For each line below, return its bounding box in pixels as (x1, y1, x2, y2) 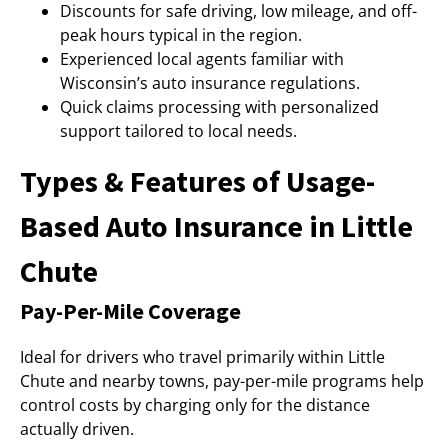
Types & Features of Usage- (20, 162, 375, 200)
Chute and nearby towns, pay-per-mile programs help (20, 370, 424, 392)
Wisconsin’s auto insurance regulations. (60, 72, 360, 94)
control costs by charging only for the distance (20, 394, 370, 416)
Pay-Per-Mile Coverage (20, 297, 241, 325)
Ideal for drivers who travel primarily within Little (20, 346, 385, 368)
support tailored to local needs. (60, 120, 297, 142)
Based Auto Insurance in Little (20, 207, 413, 245)
